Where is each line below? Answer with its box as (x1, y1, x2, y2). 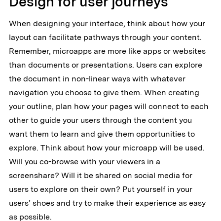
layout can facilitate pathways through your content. (8, 33, 202, 42)
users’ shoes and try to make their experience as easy (8, 198, 206, 208)
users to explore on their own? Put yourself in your (8, 184, 192, 194)
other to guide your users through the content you (8, 115, 192, 125)
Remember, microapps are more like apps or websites (8, 46, 206, 56)
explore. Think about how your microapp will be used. (8, 143, 205, 153)
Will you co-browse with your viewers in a (8, 157, 160, 167)
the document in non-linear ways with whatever (8, 74, 185, 84)
